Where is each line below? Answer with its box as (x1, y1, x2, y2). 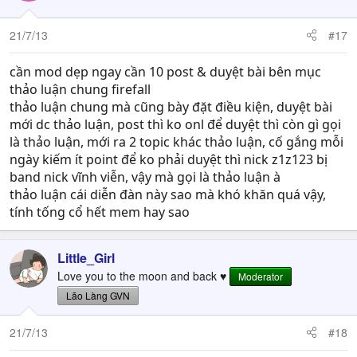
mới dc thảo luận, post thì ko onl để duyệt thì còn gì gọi (10, 115, 341, 133)
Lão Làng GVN (66, 288, 130, 302)
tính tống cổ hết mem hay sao (10, 202, 190, 221)
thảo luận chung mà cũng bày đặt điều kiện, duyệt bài (10, 97, 332, 116)
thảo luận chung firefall (10, 80, 151, 98)
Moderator (238, 269, 283, 283)
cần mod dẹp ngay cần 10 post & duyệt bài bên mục (10, 62, 321, 80)
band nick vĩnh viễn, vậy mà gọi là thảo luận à (10, 167, 280, 186)
